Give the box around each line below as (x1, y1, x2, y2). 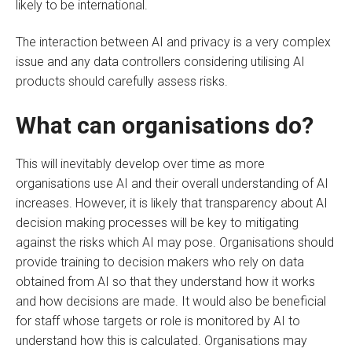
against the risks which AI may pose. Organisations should (16, 234, 334, 250)
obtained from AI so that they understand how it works (16, 273, 315, 289)
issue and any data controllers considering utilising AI (16, 54, 305, 70)
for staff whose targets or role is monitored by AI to (16, 313, 300, 328)
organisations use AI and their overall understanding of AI (16, 175, 328, 191)
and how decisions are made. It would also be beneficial (16, 293, 326, 309)
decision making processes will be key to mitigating (16, 214, 299, 230)
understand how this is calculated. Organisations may (16, 332, 307, 348)
